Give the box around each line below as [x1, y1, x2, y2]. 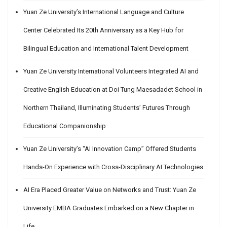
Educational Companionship [23, 122, 106, 130]
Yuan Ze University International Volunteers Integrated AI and [23, 67, 199, 75]
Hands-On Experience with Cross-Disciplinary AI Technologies [23, 163, 203, 171]
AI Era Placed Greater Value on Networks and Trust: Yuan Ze [23, 186, 196, 194]
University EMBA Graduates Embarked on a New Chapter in [23, 204, 194, 212]
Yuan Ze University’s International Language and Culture [23, 8, 184, 16]
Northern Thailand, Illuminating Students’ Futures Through [23, 104, 190, 112]
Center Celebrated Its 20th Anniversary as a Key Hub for [23, 26, 183, 34]
